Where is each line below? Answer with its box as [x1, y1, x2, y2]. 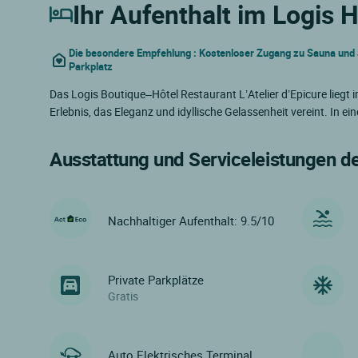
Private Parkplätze [108, 271, 204, 288]
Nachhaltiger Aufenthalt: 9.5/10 [108, 212, 274, 229]
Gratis [108, 288, 138, 304]
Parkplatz [69, 60, 113, 74]
